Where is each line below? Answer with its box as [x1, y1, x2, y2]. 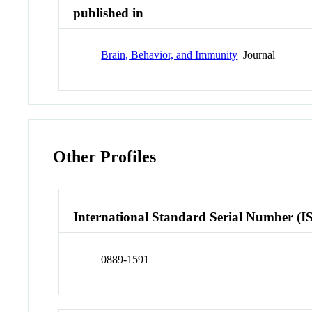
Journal [237, 49, 276, 61]
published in [73, 5, 144, 20]
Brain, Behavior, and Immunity [101, 49, 238, 61]
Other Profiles [53, 148, 157, 166]
